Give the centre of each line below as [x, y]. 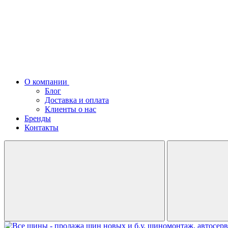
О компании [46, 82]
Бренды [38, 118]
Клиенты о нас [70, 109]
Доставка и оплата [77, 100]
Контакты [41, 127]
